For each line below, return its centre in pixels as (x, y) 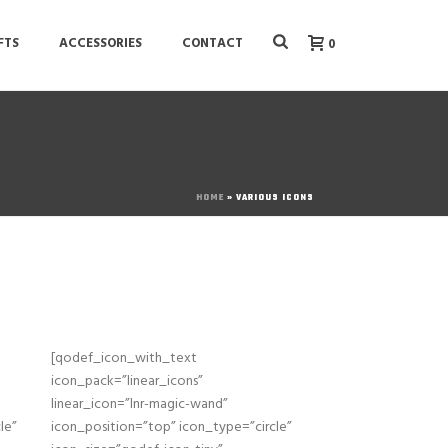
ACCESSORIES (101, 44)
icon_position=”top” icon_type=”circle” (171, 427)
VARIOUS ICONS (275, 197)
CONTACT (213, 44)
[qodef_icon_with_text (124, 358)
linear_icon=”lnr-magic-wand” (139, 404)
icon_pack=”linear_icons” (127, 381)
